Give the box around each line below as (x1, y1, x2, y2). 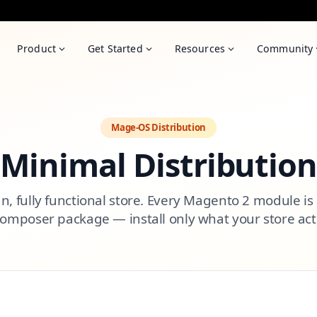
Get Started (88, 42, 143, 56)
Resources (174, 42, 226, 56)
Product (16, 42, 57, 56)
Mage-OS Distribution (111, 121, 206, 134)
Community (257, 42, 313, 56)
